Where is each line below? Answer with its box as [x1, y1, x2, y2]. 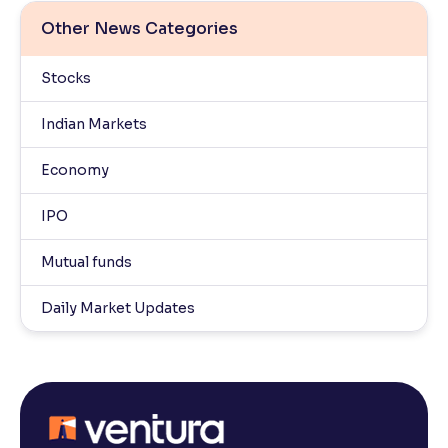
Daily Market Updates [41, 299, 195, 318]
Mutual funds [41, 253, 132, 272]
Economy [41, 161, 109, 180]
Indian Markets [41, 115, 147, 134]
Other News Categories [41, 18, 238, 40]
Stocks [41, 69, 91, 88]
